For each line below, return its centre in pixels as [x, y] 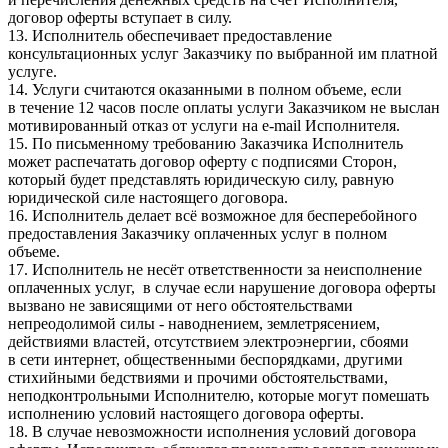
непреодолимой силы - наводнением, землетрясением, [194, 324]
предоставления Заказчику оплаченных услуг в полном [197, 234]
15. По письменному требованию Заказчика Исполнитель [205, 144]
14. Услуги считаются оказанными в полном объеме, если [205, 90]
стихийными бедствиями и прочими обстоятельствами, [198, 378]
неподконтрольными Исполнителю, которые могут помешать [218, 396]
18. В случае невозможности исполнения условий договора [212, 432]
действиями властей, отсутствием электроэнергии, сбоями [208, 342]
